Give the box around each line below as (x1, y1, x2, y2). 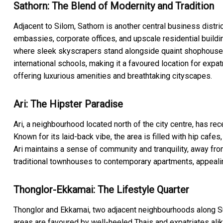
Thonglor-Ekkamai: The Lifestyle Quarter (13, 184, 189, 196)
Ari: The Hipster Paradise (13, 98, 123, 111)
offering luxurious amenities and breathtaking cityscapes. (13, 71, 212, 81)
